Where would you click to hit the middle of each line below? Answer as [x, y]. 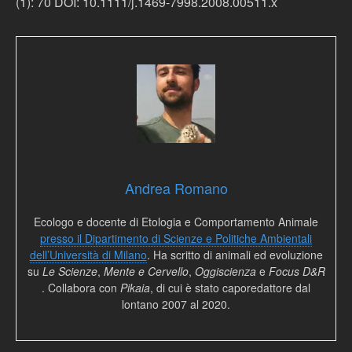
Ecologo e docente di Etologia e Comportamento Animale [176, 222]
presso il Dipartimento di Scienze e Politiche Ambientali [176, 238]
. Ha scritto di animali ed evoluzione [235, 255]
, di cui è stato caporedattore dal [230, 288]
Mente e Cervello [146, 271]
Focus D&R [297, 271]
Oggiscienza [224, 271]
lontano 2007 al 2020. [176, 304]
